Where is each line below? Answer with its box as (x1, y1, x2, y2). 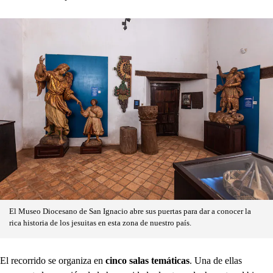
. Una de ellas (190, 255, 242, 266)
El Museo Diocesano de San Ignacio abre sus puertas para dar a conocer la (9, 207, 251, 216)
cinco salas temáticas (105, 255, 190, 266)
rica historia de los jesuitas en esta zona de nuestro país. (9, 219, 191, 228)
